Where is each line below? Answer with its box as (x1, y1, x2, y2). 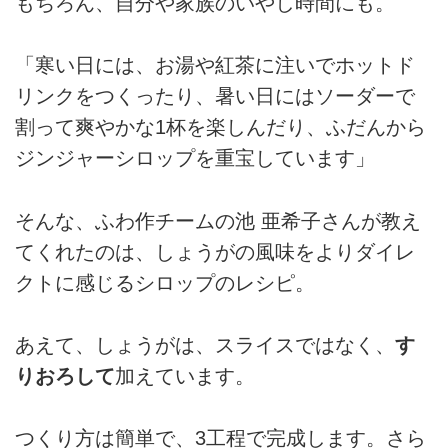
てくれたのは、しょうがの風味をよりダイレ (15, 240, 415, 263)
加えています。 (115, 365, 255, 388)
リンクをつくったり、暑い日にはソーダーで (15, 85, 415, 108)
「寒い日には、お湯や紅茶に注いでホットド (15, 54, 415, 77)
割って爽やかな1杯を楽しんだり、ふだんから (15, 116, 426, 139)
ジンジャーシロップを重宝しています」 (15, 147, 375, 170)
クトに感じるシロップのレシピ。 (15, 271, 315, 294)
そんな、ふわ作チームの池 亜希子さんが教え (15, 209, 421, 232)
